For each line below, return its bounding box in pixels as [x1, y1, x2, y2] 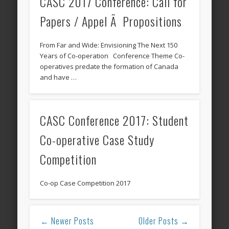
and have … [40, 73, 77, 82]
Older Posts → [138, 215, 189, 227]
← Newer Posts [40, 215, 94, 227]
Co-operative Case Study [40, 130, 155, 149]
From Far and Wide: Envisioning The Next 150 [40, 40, 178, 50]
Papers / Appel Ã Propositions [40, 12, 182, 31]
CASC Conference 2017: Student [40, 110, 189, 129]
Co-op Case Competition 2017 [40, 178, 131, 188]
